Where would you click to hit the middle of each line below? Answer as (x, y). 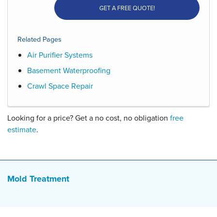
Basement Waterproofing (69, 70)
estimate (22, 129)
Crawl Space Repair (60, 86)
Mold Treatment (38, 178)
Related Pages (39, 39)
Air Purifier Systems (60, 55)
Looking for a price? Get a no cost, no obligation (89, 118)
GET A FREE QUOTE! (127, 8)
